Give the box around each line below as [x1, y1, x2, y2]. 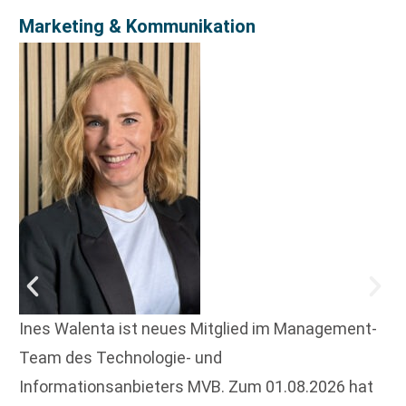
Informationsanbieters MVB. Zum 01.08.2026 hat [19, 377, 373, 397]
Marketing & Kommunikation [19, 15, 256, 38]
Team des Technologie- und [19, 348, 222, 368]
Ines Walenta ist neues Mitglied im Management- [19, 319, 377, 339]
